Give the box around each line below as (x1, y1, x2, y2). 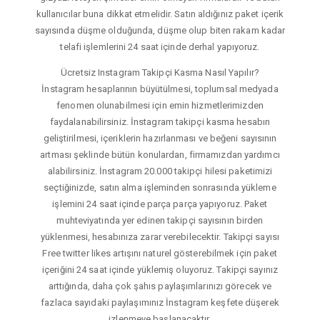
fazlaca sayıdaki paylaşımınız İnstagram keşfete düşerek (41, 296, 279, 308)
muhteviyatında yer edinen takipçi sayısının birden (56, 214, 264, 226)
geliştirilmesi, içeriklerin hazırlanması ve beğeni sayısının (43, 132, 277, 144)
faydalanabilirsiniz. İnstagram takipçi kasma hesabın (49, 116, 271, 127)
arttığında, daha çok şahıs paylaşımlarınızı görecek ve (48, 280, 272, 291)
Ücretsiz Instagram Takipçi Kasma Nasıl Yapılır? (61, 66, 259, 78)
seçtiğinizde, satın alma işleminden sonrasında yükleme (44, 181, 276, 193)
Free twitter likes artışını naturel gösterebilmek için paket (42, 247, 278, 259)
